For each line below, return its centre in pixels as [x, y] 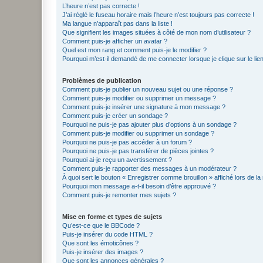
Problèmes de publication [102, 80]
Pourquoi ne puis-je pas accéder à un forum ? [127, 142]
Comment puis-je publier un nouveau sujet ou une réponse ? [148, 89]
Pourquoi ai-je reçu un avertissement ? [117, 159]
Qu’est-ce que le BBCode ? [101, 225]
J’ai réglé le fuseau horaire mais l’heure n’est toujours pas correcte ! [158, 14]
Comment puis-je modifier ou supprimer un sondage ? [138, 133]
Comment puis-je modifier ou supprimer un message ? [139, 98]
